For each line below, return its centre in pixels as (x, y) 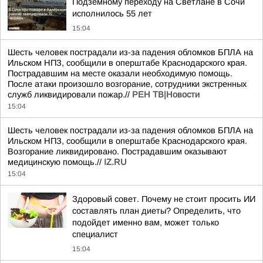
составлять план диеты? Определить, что (156, 211)
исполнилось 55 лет (112, 14)
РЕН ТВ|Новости (166, 95)
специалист (95, 234)
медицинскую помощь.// (56, 162)
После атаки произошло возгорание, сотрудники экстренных (127, 84)
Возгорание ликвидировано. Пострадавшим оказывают (117, 151)
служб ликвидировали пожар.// (70, 95)
